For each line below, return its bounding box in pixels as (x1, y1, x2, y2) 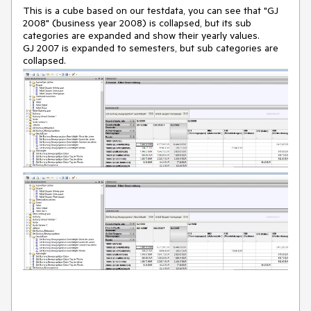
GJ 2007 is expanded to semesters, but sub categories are (23, 42, 278, 55)
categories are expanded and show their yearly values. (23, 29, 260, 42)
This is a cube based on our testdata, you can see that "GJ (23, 4, 278, 17)
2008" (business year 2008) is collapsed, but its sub (23, 17, 251, 30)
